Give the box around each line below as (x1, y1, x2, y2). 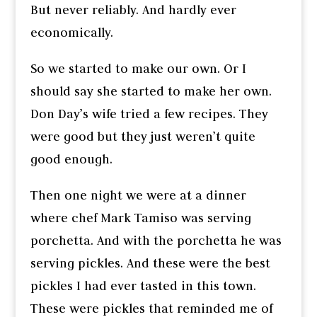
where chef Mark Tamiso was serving (30, 210, 251, 226)
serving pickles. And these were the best (30, 255, 270, 272)
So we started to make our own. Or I (30, 61, 246, 77)
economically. (30, 25, 113, 41)
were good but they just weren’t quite (30, 129, 255, 145)
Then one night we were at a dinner (30, 188, 246, 204)
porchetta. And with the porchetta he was (30, 233, 282, 249)
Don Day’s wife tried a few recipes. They (30, 106, 268, 122)
